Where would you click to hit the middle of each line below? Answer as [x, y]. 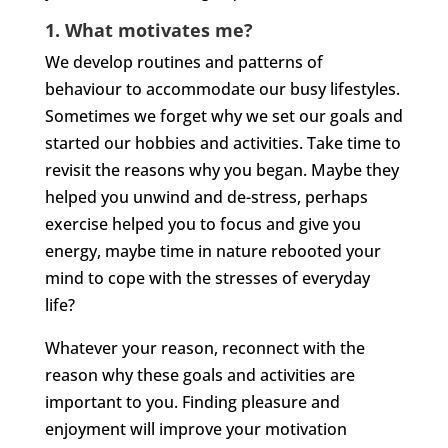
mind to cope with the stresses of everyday [207, 277]
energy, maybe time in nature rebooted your [212, 250]
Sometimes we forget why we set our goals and [223, 115]
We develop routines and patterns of [183, 61]
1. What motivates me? [148, 29]
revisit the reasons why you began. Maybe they [221, 169]
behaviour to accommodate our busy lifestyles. [222, 88]
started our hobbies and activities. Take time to [222, 142]
